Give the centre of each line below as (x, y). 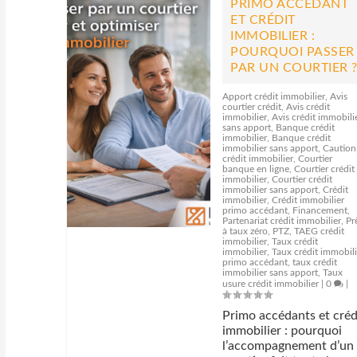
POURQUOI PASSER (292, 52)
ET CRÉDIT (263, 20)
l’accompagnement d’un (288, 346)
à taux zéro (245, 231)
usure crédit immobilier (271, 284)
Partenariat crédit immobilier (282, 221)
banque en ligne (256, 169)
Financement (320, 210)
